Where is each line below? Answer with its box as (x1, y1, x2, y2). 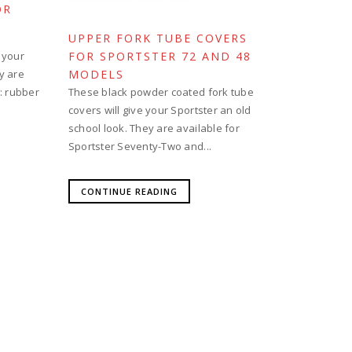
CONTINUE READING (80, 185, 178, 197)
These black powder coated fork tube (68, 85, 254, 99)
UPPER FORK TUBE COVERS (68, 31, 247, 46)
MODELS (68, 67, 124, 82)
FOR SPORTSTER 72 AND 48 (68, 49, 251, 64)
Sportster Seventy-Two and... (68, 139, 212, 153)
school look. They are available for (68, 121, 240, 135)
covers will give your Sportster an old (68, 103, 251, 117)
